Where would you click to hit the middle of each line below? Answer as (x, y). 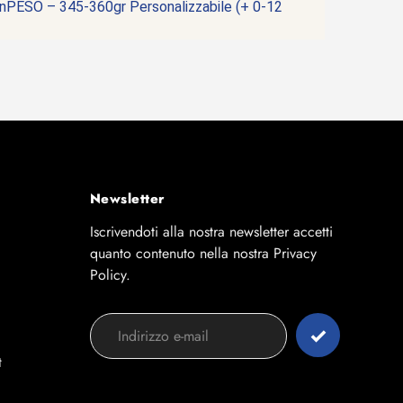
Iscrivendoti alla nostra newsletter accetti (211, 232)
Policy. (110, 275)
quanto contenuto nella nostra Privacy (203, 253)
